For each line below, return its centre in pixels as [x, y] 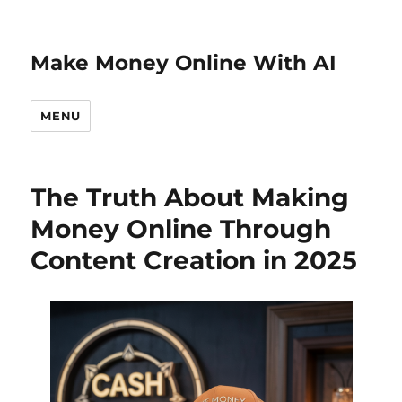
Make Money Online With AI [184, 63]
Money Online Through [181, 229]
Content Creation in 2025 [194, 260]
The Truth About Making [190, 197]
